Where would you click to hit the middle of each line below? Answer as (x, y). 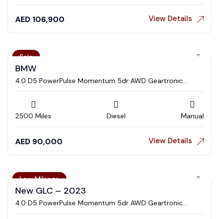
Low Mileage (39, 179)
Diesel (116, 116)
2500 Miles (33, 116)
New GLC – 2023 (51, 191)
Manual (192, 116)
